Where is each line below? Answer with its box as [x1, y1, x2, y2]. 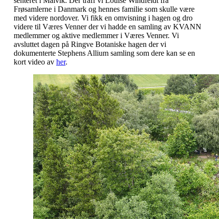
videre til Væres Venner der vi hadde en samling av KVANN [14, 22, 201, 31]
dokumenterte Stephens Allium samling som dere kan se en [14, 48, 195, 57]
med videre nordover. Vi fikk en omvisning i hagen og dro [14, 13, 193, 22]
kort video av [14, 57, 56, 66]
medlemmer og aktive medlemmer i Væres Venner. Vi [14, 31, 179, 40]
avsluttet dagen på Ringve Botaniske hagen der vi [14, 40, 166, 48]
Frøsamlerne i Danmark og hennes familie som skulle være [14, 4, 195, 13]
